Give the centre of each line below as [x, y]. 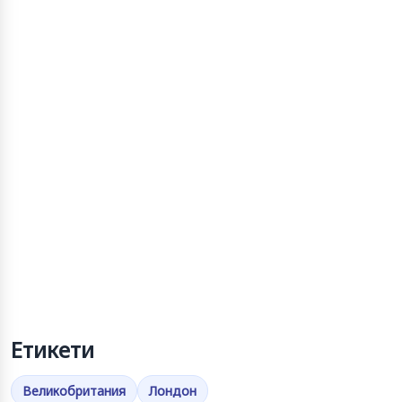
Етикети [52, 349]
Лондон [173, 390]
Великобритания [74, 390]
